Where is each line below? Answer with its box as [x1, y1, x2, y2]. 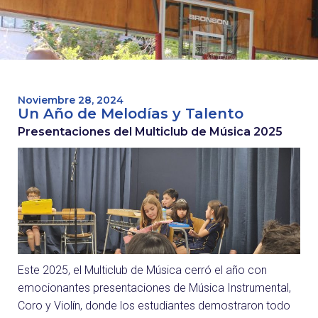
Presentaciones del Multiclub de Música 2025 [18, 125, 283, 139]
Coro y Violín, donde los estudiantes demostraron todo [18, 299, 290, 313]
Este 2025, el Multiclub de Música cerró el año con [18, 263, 267, 278]
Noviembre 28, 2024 [18, 94, 124, 107]
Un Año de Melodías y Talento [18, 105, 243, 123]
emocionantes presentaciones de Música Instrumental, [18, 281, 291, 295]
